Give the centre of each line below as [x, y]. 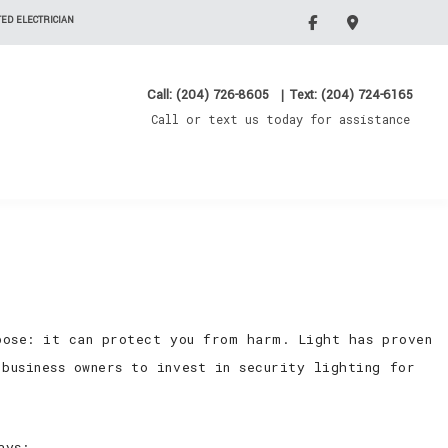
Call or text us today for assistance [280, 119]
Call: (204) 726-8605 [208, 95]
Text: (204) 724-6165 [349, 95]
